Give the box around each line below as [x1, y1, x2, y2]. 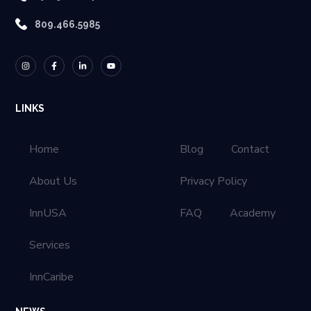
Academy [230, 205, 276, 221]
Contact [231, 141, 269, 157]
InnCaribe [29, 269, 74, 285]
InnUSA [29, 205, 67, 221]
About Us [29, 173, 78, 189]
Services [29, 237, 71, 253]
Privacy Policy [180, 173, 247, 189]
